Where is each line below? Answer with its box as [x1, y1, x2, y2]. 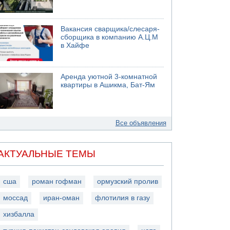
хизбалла [3, 210, 35, 218]
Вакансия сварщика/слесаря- [61, 25, 160, 33]
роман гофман [32, 177, 82, 185]
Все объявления [115, 119, 166, 127]
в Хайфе [61, 41, 90, 49]
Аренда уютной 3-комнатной [61, 73, 158, 81]
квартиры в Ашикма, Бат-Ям [61, 81, 156, 89]
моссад [3, 194, 28, 202]
